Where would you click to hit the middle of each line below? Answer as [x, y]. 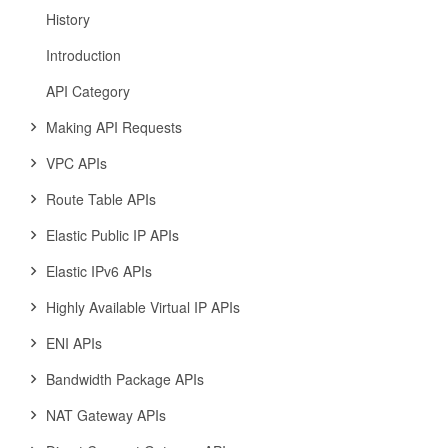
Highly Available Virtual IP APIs [143, 307]
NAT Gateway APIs [106, 415]
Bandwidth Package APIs [125, 379]
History [68, 19]
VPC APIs [76, 163]
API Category [88, 91]
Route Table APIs [101, 199]
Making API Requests [114, 127]
